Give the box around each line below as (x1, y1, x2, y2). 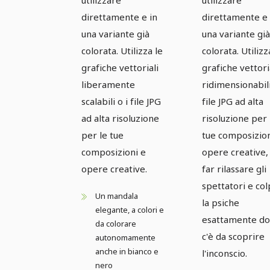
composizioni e (81, 145, 146, 158)
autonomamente (95, 231, 155, 243)
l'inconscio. (202, 246, 250, 259)
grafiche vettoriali (81, 61, 159, 74)
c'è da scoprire (202, 230, 265, 242)
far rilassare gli (202, 162, 266, 175)
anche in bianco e (95, 245, 159, 257)
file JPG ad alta (202, 95, 263, 107)
